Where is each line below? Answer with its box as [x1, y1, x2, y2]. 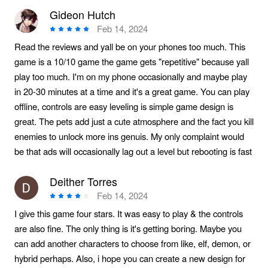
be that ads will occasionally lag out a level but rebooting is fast [14, 145, 252, 158]
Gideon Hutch [50, 7, 116, 23]
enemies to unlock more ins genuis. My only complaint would [14, 130, 244, 143]
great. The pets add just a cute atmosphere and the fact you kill [14, 115, 254, 128]
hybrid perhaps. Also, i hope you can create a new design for [14, 252, 245, 265]
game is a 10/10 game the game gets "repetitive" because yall [14, 55, 249, 68]
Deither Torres [50, 173, 118, 190]
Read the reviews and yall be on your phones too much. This [14, 40, 245, 53]
